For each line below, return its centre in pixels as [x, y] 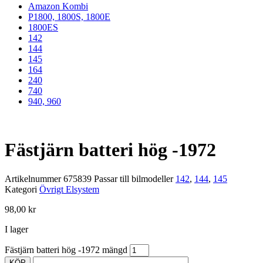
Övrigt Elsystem [69, 189]
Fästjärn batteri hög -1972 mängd [66, 249]
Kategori [21, 189]
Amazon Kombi [58, 6]
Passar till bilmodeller [134, 178]
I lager [16, 229]
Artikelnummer [34, 178]
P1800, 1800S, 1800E [69, 17]
